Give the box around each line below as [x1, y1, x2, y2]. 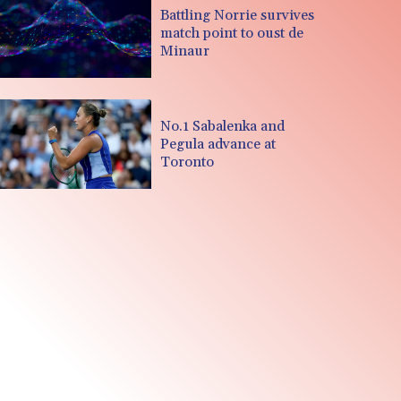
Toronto [160, 152, 215, 171]
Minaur [159, 41, 209, 60]
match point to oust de [159, 23, 303, 42]
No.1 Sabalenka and [160, 116, 286, 135]
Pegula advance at [160, 134, 277, 153]
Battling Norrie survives [159, 5, 314, 24]
